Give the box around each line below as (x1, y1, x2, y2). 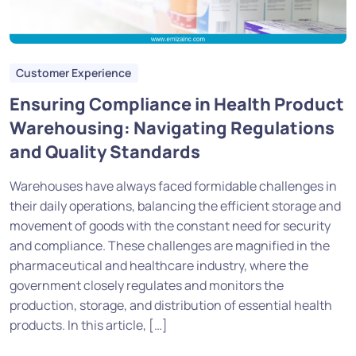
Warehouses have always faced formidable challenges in (10, 176, 337, 195)
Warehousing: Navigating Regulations (10, 115, 335, 140)
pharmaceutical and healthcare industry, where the (10, 256, 308, 274)
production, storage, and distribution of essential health (10, 296, 332, 314)
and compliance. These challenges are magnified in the (10, 236, 330, 254)
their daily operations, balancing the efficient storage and (10, 196, 341, 215)
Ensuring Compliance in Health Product (10, 91, 344, 116)
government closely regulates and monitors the (10, 276, 284, 294)
